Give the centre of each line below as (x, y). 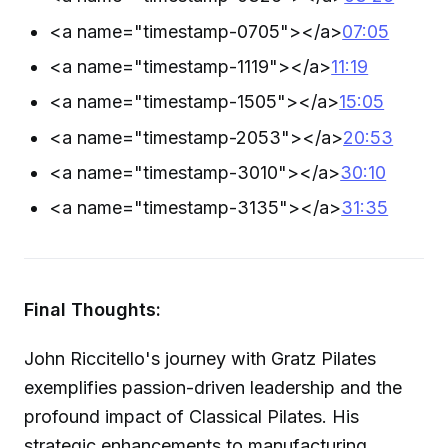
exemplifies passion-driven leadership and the (213, 387)
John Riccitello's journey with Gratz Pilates (200, 358)
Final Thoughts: (92, 310)
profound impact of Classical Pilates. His (191, 416)
